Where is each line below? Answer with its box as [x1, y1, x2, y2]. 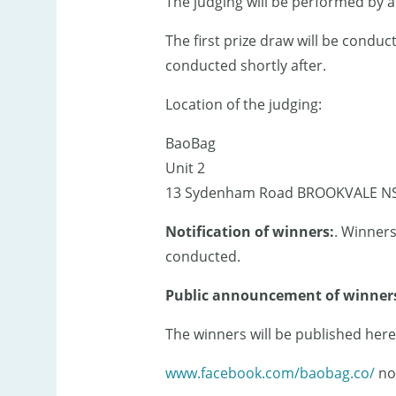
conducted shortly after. [164, 56, 326, 76]
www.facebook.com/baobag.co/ [164, 363, 375, 384]
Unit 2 [164, 158, 205, 179]
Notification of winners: [164, 222, 334, 242]
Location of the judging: [164, 95, 322, 115]
